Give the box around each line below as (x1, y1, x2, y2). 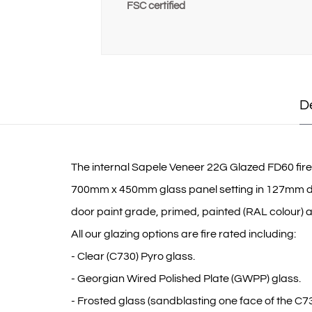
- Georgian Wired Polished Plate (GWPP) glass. (71, 273, 301, 285)
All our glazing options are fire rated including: (71, 228, 296, 240)
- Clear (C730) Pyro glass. (71, 251, 195, 263)
